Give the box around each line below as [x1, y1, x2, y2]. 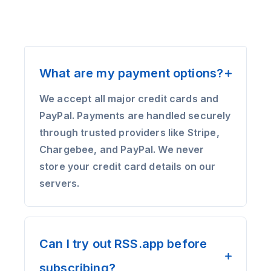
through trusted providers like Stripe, [39, 126, 220, 139]
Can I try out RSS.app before [39, 237, 207, 251]
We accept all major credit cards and [39, 93, 219, 105]
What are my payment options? [39, 66, 224, 80]
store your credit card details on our [39, 160, 216, 172]
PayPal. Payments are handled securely [39, 109, 231, 122]
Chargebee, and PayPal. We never [39, 143, 204, 155]
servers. [39, 177, 80, 189]
